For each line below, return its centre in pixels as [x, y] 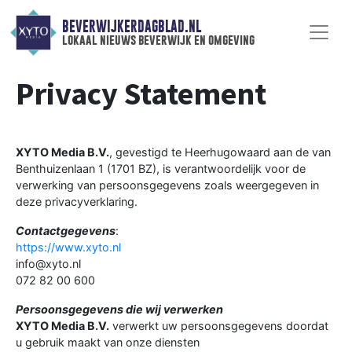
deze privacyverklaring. [77, 201]
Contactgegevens [66, 230]
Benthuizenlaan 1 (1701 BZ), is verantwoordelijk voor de [161, 168]
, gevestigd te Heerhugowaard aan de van [220, 152]
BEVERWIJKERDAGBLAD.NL [131, 27]
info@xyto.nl [48, 263]
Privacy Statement [141, 93]
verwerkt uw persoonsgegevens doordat [219, 325]
